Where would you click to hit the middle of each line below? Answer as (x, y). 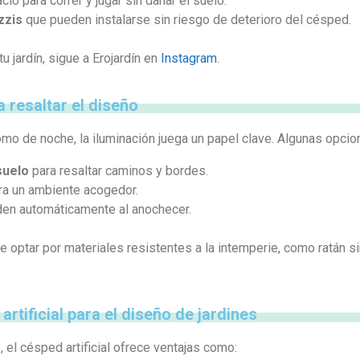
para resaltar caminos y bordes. (119, 170)
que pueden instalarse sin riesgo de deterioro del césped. (187, 19)
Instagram (189, 58)
